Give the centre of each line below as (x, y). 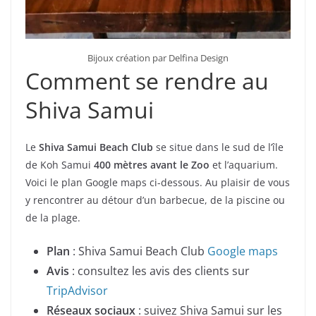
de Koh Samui (60, 164)
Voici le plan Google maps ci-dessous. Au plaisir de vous (158, 182)
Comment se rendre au (147, 80)
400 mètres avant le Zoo (152, 164)
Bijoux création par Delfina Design (158, 57)
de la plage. (53, 217)
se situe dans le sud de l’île (218, 147)
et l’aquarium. (244, 164)
